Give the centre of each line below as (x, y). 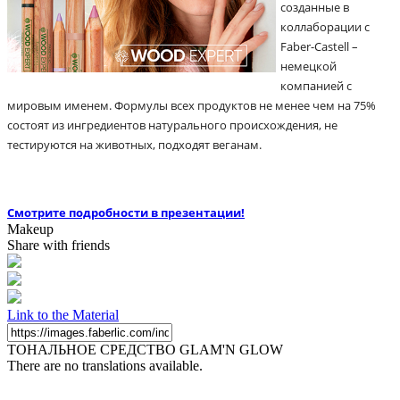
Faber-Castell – (319, 46)
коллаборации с (325, 26)
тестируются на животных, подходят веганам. (134, 144)
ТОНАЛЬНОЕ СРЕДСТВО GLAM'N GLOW (145, 349)
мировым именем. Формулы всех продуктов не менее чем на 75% (192, 105)
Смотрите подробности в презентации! (126, 212)
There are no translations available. (105, 365)
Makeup (30, 229)
